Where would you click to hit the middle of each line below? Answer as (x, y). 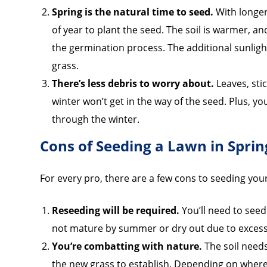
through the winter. (96, 119)
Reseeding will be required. (116, 210)
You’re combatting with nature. (127, 246)
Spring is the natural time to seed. (133, 12)
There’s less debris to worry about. (133, 83)
